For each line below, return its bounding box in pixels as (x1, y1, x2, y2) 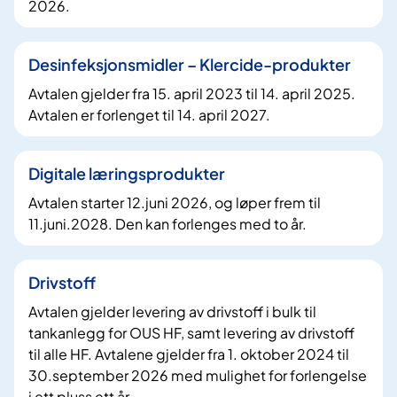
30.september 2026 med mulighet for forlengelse (28, 366, 367, 385)
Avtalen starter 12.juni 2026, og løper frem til (28, 193, 321, 213)
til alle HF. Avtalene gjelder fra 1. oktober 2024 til (28, 345, 349, 364)
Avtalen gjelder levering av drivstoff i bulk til (28, 302, 316, 322)
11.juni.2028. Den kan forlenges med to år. (28, 214, 307, 234)
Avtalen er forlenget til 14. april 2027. (28, 105, 270, 125)
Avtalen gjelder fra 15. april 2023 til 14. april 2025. (28, 84, 355, 104)
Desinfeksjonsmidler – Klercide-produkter (28, 54, 351, 75)
